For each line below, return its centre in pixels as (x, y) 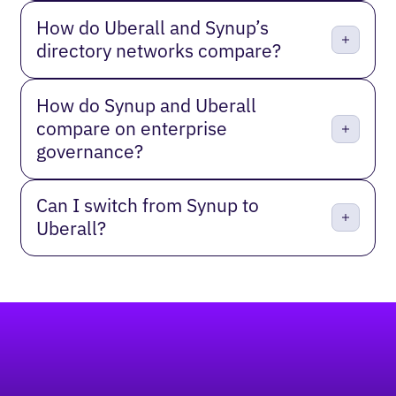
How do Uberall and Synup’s (153, 27)
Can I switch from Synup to (148, 206)
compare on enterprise (132, 128)
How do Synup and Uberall (147, 105)
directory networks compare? (159, 50)
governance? (90, 151)
